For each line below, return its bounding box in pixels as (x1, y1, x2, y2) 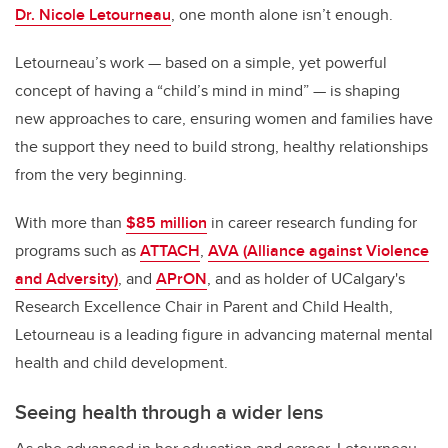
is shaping (330, 79, 400, 103)
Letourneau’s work (15, 51, 148, 75)
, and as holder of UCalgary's (207, 267, 405, 291)
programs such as (15, 239, 140, 263)
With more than (15, 211, 126, 235)
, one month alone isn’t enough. (171, 3, 393, 27)
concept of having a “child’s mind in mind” (15, 79, 313, 103)
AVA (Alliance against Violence (208, 239, 429, 263)
